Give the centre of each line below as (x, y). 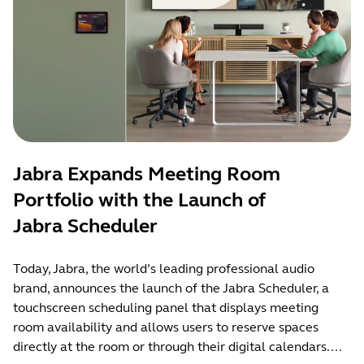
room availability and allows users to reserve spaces (166, 327)
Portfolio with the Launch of (139, 201)
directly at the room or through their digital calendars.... (178, 347)
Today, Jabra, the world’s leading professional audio (164, 269)
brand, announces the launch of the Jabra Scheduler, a (171, 288)
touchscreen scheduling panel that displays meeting (166, 308)
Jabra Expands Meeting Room (147, 175)
